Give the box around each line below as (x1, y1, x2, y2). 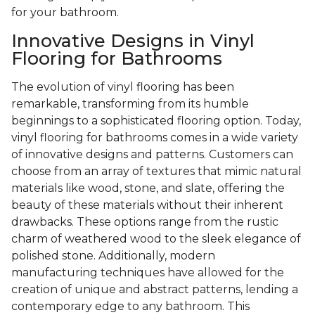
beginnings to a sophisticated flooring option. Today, (11, 114, 301, 128)
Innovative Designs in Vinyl (11, 30, 255, 52)
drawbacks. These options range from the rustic (11, 215, 278, 229)
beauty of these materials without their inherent (11, 198, 283, 212)
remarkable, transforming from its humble (11, 97, 249, 111)
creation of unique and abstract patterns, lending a (11, 283, 298, 297)
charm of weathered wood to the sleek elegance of (11, 232, 301, 246)
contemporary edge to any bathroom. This (11, 300, 250, 314)
